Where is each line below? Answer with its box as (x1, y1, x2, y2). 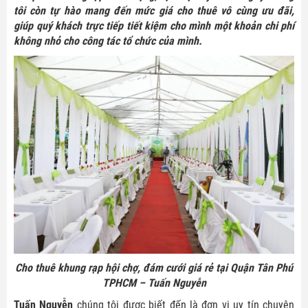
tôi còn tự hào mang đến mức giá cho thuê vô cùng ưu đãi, (14, 3, 294, 17)
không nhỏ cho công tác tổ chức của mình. (14, 34, 202, 47)
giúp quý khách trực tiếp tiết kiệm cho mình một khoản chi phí (14, 19, 294, 32)
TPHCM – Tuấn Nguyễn (102, 276, 206, 289)
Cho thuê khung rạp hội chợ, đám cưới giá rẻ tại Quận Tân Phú (15, 261, 293, 274)
